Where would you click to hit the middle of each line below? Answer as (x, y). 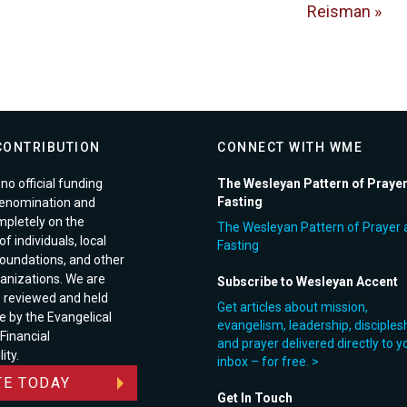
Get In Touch (255, 398)
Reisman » (344, 11)
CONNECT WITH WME (290, 147)
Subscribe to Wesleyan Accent (308, 282)
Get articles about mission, (293, 307)
